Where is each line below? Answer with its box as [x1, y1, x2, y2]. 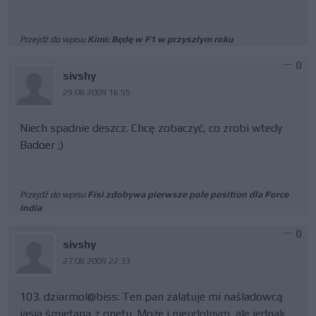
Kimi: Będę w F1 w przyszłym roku [87, 34, 233, 44]
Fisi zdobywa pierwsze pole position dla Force [87, 189, 288, 200]
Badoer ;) [20, 138, 63, 152]
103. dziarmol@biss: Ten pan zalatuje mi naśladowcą [20, 290, 283, 303]
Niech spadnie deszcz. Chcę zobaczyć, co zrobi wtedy [20, 121, 282, 135]
